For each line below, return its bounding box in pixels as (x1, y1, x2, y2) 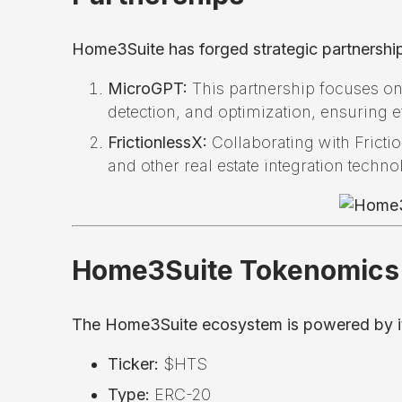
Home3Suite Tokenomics (72, 253, 399, 286)
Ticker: (108, 354, 159, 373)
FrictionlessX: (108, 132, 207, 152)
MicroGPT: (108, 78, 188, 98)
